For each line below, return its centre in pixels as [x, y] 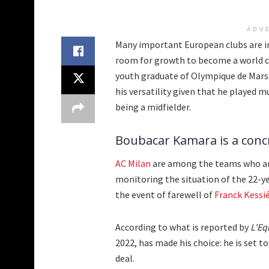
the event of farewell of [165, 195]
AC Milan [133, 164]
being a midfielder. [153, 107]
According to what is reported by [183, 227]
